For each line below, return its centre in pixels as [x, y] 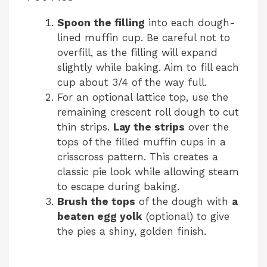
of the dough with [184, 202]
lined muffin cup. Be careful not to [144, 38]
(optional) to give [186, 217]
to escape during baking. [118, 187]
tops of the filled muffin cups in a [142, 142]
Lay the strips [149, 127]
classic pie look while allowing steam [148, 172]
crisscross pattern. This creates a [138, 157]
